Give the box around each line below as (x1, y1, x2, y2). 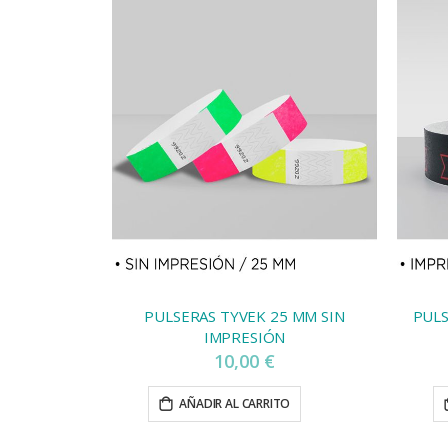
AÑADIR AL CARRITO (179, 395, 291, 413)
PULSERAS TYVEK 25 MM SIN (144, 306, 345, 327)
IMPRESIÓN (203, 327, 286, 348)
